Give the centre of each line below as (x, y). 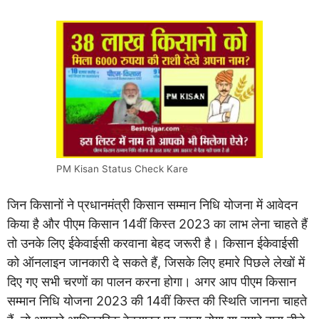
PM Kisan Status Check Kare (122, 169)
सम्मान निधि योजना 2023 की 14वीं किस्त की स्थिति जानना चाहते (157, 301)
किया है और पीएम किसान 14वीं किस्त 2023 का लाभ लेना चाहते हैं (157, 224)
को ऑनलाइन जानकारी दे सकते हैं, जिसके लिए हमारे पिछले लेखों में (156, 263)
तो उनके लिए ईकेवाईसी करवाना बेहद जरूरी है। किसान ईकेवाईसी (153, 244)
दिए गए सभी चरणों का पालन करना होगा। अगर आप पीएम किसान (152, 282)
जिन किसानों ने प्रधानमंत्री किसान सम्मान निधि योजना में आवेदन (152, 205)
